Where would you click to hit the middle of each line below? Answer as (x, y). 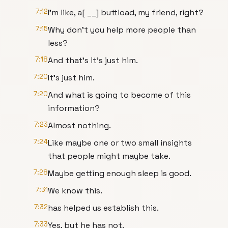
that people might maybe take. (109, 156)
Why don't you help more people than (122, 30)
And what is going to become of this (119, 95)
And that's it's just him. (93, 60)
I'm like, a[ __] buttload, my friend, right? (126, 12)
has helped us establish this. (103, 208)
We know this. (75, 191)
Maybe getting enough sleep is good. (120, 173)
